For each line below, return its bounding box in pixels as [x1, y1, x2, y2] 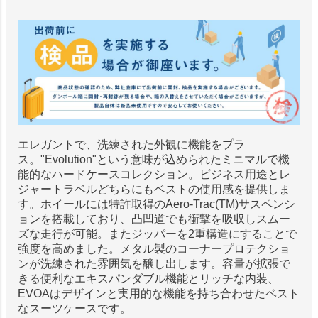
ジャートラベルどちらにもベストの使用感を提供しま [17, 182, 290, 195]
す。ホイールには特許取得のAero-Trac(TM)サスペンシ [17, 197, 295, 210]
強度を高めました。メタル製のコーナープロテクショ [17, 242, 290, 255]
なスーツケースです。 [17, 302, 131, 314]
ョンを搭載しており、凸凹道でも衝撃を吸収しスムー [17, 212, 290, 225]
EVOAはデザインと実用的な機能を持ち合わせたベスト [17, 287, 300, 300]
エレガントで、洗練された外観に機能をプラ [17, 138, 245, 150]
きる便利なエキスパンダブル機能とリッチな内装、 [17, 272, 279, 285]
